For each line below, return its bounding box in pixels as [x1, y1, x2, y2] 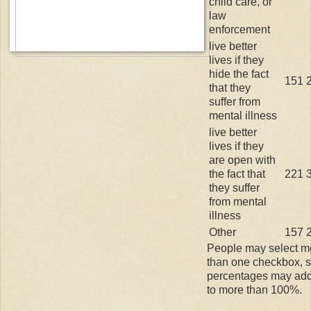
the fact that [209, 167, 265, 180]
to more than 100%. [207, 283, 302, 296]
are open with [209, 153, 276, 166]
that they [209, 81, 251, 94]
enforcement [209, 23, 270, 35]
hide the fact [209, 67, 269, 80]
